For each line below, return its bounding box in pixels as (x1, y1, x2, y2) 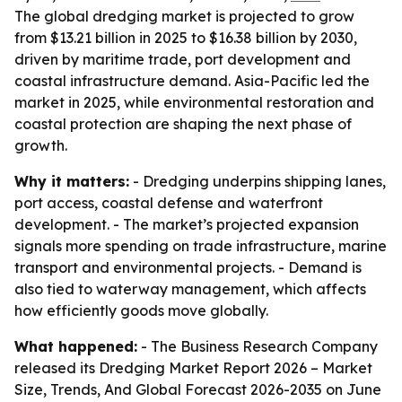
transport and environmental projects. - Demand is (14, 258, 362, 276)
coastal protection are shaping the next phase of (14, 115, 352, 133)
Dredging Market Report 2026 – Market (99, 359, 372, 377)
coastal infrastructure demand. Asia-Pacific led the (14, 72, 370, 90)
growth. (14, 136, 67, 154)
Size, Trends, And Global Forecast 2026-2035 (14, 380, 322, 398)
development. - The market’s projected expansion (14, 215, 359, 233)
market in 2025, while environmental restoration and (14, 93, 374, 111)
